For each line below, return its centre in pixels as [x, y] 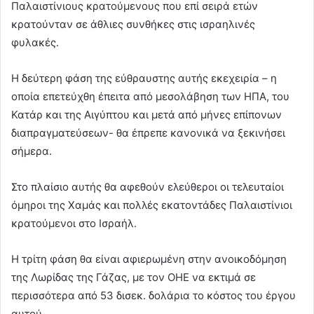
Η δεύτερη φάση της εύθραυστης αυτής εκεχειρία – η [144, 78]
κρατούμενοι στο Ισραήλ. [74, 224]
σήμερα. [32, 151]
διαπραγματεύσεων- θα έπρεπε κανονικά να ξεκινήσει [148, 133]
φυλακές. [35, 43]
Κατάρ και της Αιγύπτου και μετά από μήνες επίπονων [146, 115]
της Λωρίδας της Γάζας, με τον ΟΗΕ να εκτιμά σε [134, 278]
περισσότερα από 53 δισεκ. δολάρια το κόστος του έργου [153, 296]
